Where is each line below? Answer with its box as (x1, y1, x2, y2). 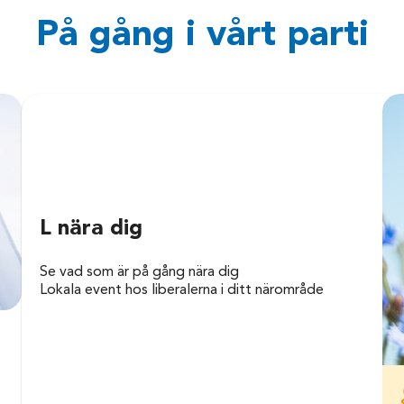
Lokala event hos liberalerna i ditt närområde (40, 283, 325, 298)
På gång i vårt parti (35, 18, 369, 55)
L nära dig (40, 218, 143, 241)
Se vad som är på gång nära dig (40, 265, 240, 280)
